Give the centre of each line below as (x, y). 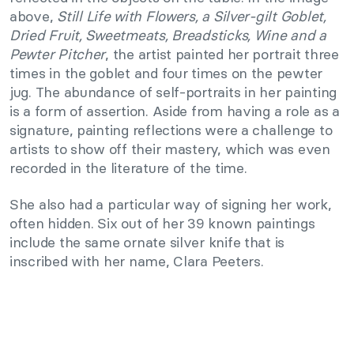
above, (34, 17)
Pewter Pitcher (58, 55)
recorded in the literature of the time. (128, 168)
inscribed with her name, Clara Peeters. (137, 262)
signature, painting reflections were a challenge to (171, 130)
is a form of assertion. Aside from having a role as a (175, 111)
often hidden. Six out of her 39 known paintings (162, 224)
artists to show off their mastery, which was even (170, 149)
